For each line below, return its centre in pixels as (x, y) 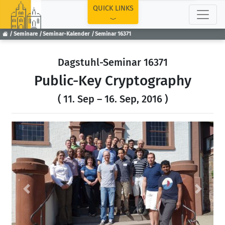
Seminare (25, 34)
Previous (41, 194)
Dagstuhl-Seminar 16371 (113, 62)
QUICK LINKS (113, 8)
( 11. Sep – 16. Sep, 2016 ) (113, 99)
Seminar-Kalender (66, 34)
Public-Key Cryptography (113, 81)
